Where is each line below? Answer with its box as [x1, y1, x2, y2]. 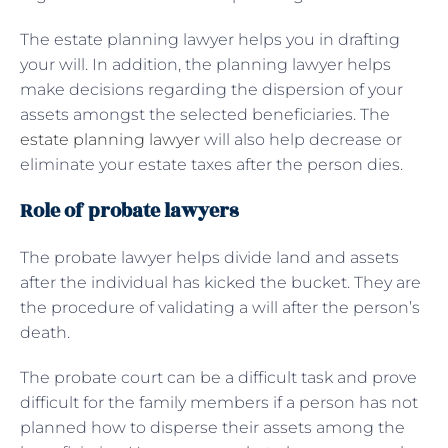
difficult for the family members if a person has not [20, 392, 418, 412]
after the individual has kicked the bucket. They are [20, 272, 421, 292]
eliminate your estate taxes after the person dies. [20, 154, 407, 174]
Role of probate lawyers [20, 196, 243, 225]
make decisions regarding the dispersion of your [20, 79, 403, 99]
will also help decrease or [200, 129, 402, 149]
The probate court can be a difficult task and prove [20, 367, 417, 387]
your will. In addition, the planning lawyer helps [20, 54, 391, 74]
